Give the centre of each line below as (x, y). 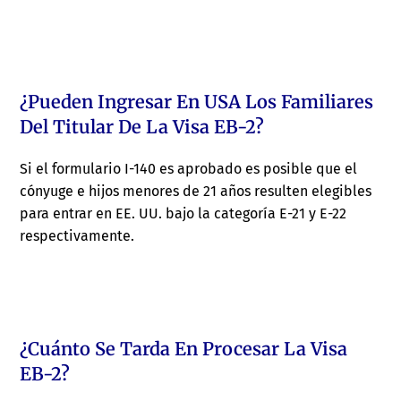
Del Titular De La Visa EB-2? (142, 127)
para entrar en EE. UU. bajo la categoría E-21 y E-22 (183, 214)
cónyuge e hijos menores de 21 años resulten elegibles (196, 192)
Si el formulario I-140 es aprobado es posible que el (189, 169)
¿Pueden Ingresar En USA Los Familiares (197, 102)
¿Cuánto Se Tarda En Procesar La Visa (184, 349)
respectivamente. (77, 236)
